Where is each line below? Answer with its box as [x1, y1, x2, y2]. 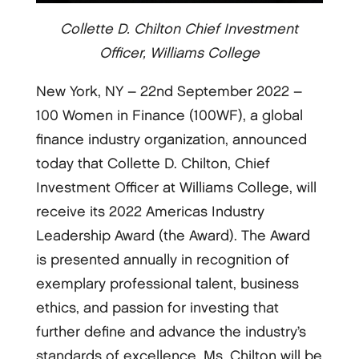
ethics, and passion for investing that [35, 301, 279, 316]
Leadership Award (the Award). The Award [35, 229, 310, 244]
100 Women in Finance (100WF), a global [35, 109, 303, 123]
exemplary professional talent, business [35, 277, 299, 292]
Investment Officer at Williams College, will [35, 181, 317, 196]
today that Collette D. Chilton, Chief [35, 157, 270, 171]
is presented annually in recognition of [35, 253, 289, 268]
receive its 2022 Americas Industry [35, 205, 264, 220]
